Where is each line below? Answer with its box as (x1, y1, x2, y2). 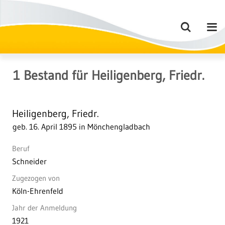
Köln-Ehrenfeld (12, 185, 63, 196)
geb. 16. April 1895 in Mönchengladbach (13, 122, 151, 132)
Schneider (12, 156, 47, 166)
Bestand (20, 67, 68, 83)
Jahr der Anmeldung (12, 202, 77, 212)
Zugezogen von (12, 173, 60, 183)
